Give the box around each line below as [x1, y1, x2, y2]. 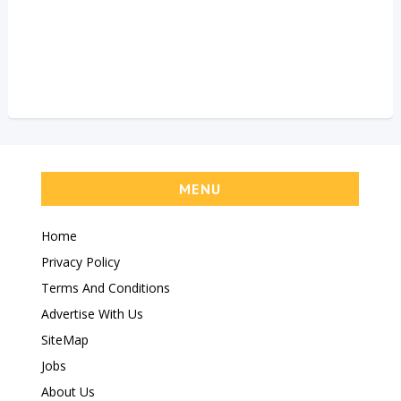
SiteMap [41, 331, 90, 349]
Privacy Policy [41, 253, 121, 271]
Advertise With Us [41, 305, 144, 323]
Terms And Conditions [41, 279, 171, 297]
